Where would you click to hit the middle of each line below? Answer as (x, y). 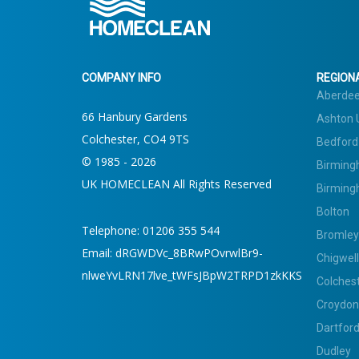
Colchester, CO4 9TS (135, 139)
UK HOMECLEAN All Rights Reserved (177, 184)
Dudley (333, 351)
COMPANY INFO (121, 77)
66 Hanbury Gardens (135, 116)
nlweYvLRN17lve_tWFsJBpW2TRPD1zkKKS (192, 275)
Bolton (333, 211)
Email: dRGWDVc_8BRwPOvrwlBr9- (172, 252)
